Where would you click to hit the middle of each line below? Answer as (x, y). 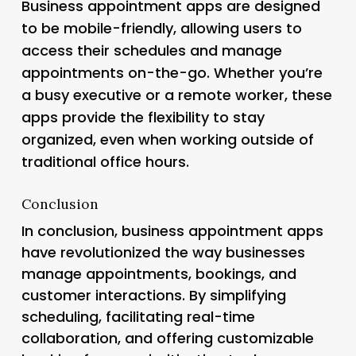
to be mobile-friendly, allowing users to (161, 28)
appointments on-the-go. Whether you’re (172, 72)
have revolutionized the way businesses (163, 252)
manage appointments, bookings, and (159, 273)
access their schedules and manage (151, 50)
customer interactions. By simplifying (153, 295)
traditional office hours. (105, 161)
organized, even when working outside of (167, 139)
